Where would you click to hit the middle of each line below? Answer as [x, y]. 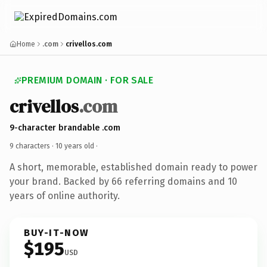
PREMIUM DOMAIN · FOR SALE [87, 80]
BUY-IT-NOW [57, 232]
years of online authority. [65, 195]
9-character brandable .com [65, 128]
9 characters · [32, 146]
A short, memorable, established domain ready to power [133, 167]
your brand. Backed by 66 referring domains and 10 [123, 181]
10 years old [75, 146]
